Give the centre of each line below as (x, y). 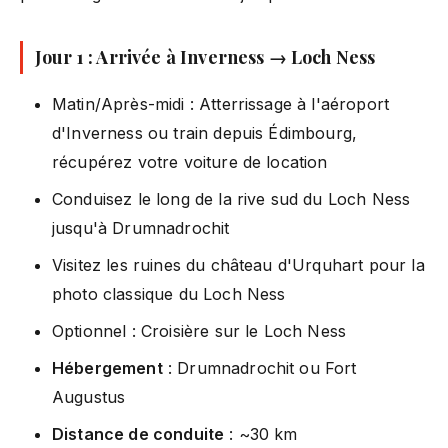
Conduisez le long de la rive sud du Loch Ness (231, 198)
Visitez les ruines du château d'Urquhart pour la (238, 264)
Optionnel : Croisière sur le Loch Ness (199, 330)
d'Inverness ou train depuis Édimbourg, (205, 132)
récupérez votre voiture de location (190, 161)
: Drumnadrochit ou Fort (259, 367)
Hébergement (107, 367)
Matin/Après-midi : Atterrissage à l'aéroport (221, 103)
